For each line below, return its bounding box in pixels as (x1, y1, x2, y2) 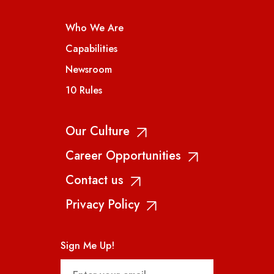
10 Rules (65, 83, 102, 97)
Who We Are (65, 20, 124, 35)
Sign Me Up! (61, 238, 114, 253)
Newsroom (65, 62, 112, 76)
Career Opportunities (65, 146, 181, 165)
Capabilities (65, 41, 117, 56)
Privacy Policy (65, 195, 139, 213)
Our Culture (65, 122, 130, 140)
